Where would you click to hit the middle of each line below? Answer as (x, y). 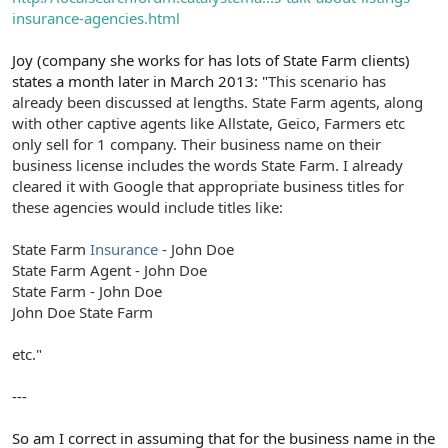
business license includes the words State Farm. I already (207, 165)
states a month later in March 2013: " (140, 81)
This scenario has (327, 81)
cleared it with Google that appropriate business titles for (208, 186)
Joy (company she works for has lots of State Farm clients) (211, 60)
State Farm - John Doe (87, 291)
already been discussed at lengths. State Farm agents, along (217, 102)
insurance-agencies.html (96, 18)
